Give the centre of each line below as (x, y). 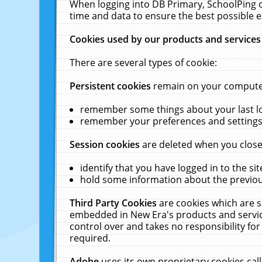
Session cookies (106, 144)
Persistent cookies (112, 86)
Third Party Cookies (115, 203)
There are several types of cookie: (144, 63)
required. (90, 238)
